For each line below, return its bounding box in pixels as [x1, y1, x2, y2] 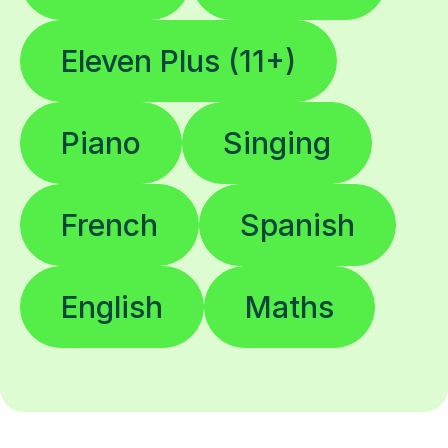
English [61, 289, 163, 326]
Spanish [240, 207, 355, 244]
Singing [223, 125, 331, 162]
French [61, 207, 158, 244]
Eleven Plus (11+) [61, 43, 296, 80]
